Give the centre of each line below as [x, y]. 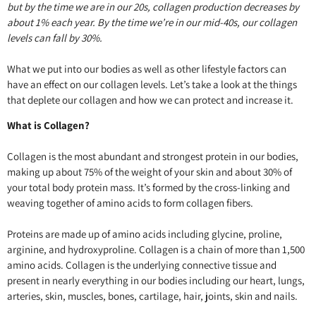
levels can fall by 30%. [55, 37]
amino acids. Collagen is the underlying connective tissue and [142, 265]
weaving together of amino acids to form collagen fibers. [130, 203]
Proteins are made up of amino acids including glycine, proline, [145, 234]
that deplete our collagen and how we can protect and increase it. [150, 99]
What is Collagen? [48, 126]
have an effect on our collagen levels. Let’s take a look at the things [152, 84]
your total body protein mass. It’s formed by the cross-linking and [148, 188]
